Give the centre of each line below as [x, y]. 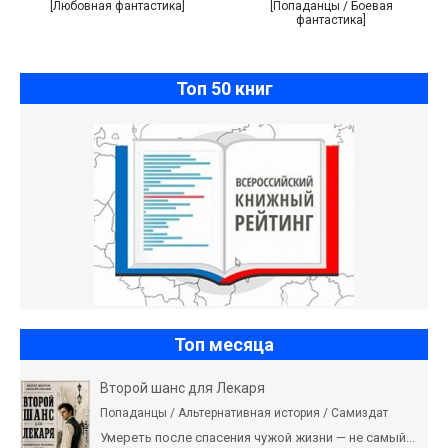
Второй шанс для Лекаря [182, 387]
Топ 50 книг [224, 88]
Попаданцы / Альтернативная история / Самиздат [244, 412]
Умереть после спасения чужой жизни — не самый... [257, 437]
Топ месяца [224, 344]
